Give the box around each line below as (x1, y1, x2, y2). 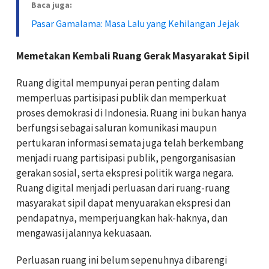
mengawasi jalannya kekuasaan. (16, 226, 151, 240)
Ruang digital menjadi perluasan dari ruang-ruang (16, 181, 230, 195)
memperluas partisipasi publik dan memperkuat (16, 91, 226, 105)
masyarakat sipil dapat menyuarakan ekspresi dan (16, 196, 231, 210)
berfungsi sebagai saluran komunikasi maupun (16, 121, 217, 135)
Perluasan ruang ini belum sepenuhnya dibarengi (16, 253, 227, 267)
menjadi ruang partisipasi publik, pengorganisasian (16, 151, 235, 165)
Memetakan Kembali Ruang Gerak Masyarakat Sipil (16, 49, 249, 63)
